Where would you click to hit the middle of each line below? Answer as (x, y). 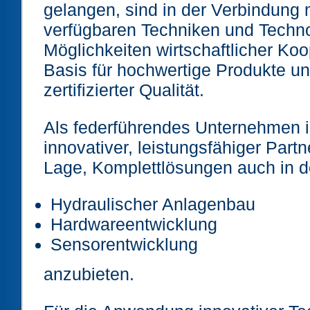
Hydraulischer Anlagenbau (153, 204)
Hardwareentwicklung (134, 224)
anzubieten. (89, 274)
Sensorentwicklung (124, 244)
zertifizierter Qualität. (124, 90)
